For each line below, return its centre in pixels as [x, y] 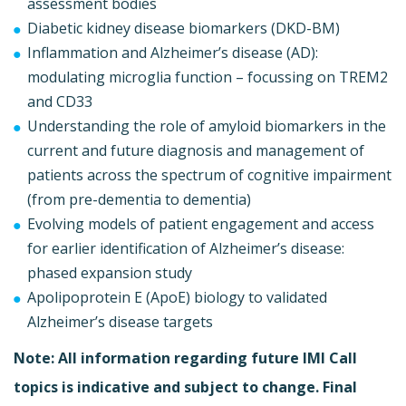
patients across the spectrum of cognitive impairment [209, 174]
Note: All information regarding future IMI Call [185, 358]
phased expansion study [110, 272]
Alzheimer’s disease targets [120, 321]
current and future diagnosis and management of [196, 150]
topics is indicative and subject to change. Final [185, 387]
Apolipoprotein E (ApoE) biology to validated [177, 297]
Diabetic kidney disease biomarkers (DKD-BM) [184, 28]
